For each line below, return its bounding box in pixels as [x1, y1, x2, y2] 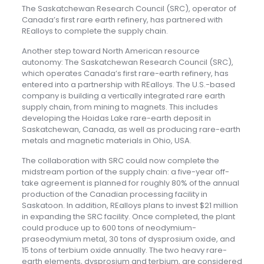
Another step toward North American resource [21, 45, 200, 57]
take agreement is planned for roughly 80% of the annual [21, 177, 239, 189]
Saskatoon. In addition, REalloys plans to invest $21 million [21, 200, 238, 212]
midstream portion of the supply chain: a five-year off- [21, 166, 229, 178]
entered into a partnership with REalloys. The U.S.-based [21, 79, 235, 91]
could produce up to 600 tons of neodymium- [21, 222, 196, 234]
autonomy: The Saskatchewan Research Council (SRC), [21, 57, 233, 68]
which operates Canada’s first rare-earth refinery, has [21, 68, 229, 80]
